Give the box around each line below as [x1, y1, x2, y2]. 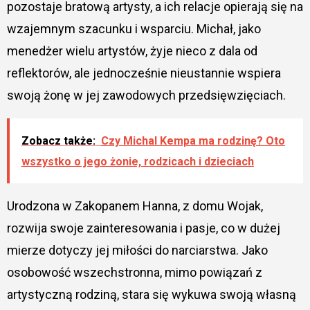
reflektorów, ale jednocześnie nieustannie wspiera [6, 65, 281, 80]
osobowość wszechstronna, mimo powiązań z [6, 264, 262, 280]
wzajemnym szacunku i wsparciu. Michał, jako [6, 21, 261, 36]
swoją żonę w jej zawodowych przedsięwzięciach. [6, 87, 286, 102]
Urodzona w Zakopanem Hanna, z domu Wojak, [6, 198, 263, 213]
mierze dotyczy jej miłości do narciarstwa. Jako [6, 242, 268, 257]
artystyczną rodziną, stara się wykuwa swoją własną [6, 286, 296, 302]
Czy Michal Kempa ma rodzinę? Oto [100, 134, 285, 147]
